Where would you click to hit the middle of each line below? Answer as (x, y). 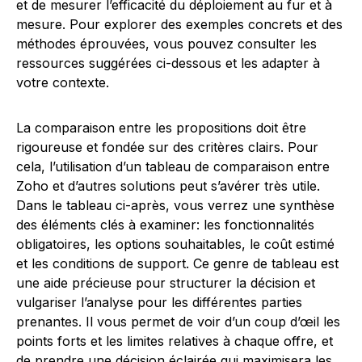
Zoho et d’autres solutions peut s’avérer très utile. (168, 186)
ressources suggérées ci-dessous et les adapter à (168, 63)
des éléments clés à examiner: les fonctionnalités (165, 225)
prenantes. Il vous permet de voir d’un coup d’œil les (178, 322)
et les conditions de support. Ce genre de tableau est (177, 263)
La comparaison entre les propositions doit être (161, 128)
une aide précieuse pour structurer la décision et (166, 283)
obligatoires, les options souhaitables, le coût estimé (175, 244)
